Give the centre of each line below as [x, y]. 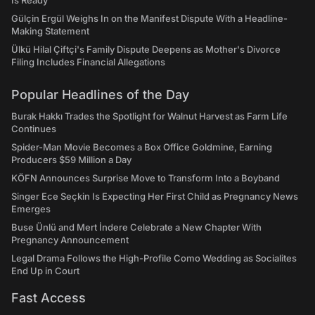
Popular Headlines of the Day [100, 95]
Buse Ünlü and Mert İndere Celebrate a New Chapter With [136, 227]
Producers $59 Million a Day [71, 160]
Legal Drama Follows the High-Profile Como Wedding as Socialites [154, 258]
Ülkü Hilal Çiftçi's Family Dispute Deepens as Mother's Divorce [146, 49]
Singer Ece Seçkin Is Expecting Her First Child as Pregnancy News [155, 196]
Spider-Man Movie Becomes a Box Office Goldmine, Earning [142, 147]
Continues [34, 129]
